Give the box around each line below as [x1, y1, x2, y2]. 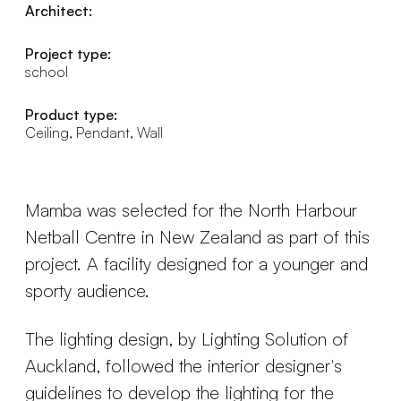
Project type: [25, 45, 111, 63]
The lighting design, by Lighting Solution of [25, 328, 348, 350]
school [25, 63, 68, 81]
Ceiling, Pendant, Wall [25, 124, 163, 141]
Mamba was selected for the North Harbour [25, 199, 357, 221]
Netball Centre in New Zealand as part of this [25, 226, 370, 248]
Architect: [25, 2, 92, 20]
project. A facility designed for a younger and [25, 252, 368, 275]
